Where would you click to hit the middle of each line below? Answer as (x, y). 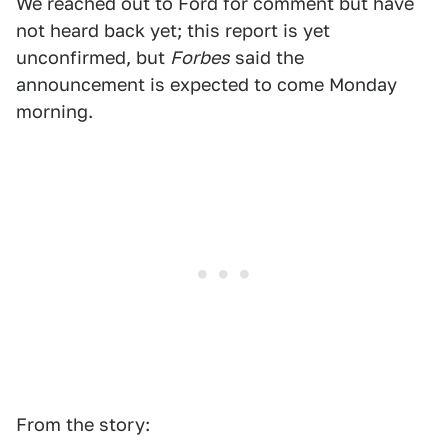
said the (267, 57)
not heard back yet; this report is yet (173, 30)
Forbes (200, 57)
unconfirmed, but (93, 57)
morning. (54, 111)
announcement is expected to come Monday (206, 84)
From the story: (83, 424)
